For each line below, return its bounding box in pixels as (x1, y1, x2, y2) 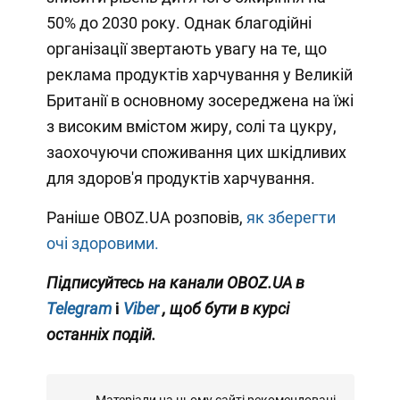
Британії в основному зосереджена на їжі (46, 90, 354, 110)
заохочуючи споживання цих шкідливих (46, 142, 346, 162)
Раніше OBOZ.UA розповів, (46, 207, 246, 227)
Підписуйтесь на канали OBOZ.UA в (46, 272, 304, 292)
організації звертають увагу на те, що (46, 38, 327, 58)
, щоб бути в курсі (162, 298, 289, 318)
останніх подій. (46, 324, 156, 344)
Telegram (46, 298, 112, 318)
